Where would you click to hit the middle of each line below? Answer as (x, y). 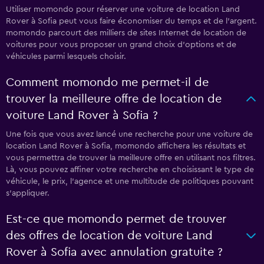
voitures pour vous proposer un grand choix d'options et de (121, 45)
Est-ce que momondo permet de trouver (116, 219)
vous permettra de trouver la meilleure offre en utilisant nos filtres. (131, 158)
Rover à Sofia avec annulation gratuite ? (114, 252)
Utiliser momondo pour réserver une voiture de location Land (123, 9)
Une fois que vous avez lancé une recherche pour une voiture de (129, 134)
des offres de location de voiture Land (109, 236)
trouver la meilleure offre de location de (114, 99)
